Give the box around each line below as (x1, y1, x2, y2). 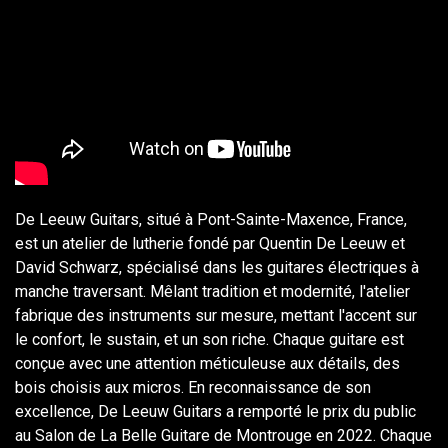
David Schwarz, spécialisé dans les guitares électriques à (15, 257, 419, 277)
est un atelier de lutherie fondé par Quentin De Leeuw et (15, 233, 405, 253)
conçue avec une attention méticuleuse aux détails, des (15, 353, 400, 373)
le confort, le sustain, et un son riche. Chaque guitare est (15, 329, 404, 349)
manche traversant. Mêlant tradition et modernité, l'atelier (15, 281, 410, 301)
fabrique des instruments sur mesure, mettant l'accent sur (15, 305, 417, 325)
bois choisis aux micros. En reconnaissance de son (15, 377, 371, 397)
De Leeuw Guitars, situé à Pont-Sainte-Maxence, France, (15, 209, 407, 229)
